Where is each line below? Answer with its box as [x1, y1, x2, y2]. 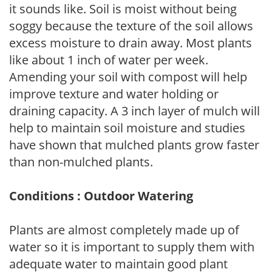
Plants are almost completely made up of [9, 221, 239, 238]
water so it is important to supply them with [9, 238, 254, 255]
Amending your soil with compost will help [9, 68, 247, 85]
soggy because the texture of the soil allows [9, 17, 253, 34]
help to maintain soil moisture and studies [9, 119, 245, 136]
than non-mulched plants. [9, 153, 153, 170]
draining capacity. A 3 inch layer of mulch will [9, 102, 260, 119]
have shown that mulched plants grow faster [9, 136, 259, 153]
